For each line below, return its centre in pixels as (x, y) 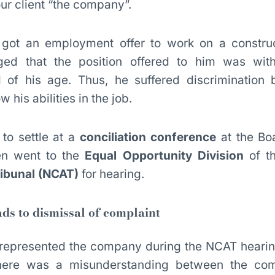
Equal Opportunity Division (164, 156)
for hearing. (111, 174)
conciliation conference (148, 137)
